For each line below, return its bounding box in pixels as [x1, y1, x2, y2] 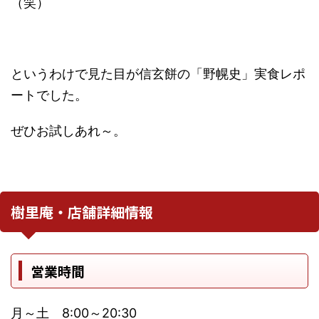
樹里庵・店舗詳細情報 [11, 201, 153, 222]
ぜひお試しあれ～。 [11, 122, 126, 138]
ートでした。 [11, 87, 88, 103]
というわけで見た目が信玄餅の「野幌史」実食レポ [11, 66, 305, 81]
